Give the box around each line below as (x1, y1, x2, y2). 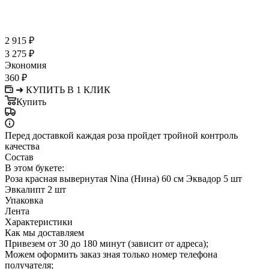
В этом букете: (5, 162, 64, 173)
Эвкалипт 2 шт (5, 184, 66, 195)
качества (5, 141, 40, 151)
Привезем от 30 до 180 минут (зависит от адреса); (5, 238, 208, 249)
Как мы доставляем (5, 227, 84, 238)
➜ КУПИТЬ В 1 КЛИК (16, 84, 110, 95)
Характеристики (5, 216, 73, 227)
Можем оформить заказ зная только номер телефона (5, 249, 217, 259)
